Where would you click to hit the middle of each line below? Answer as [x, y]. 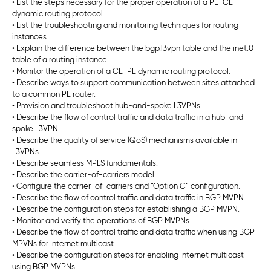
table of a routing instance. [60, 60]
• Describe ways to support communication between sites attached [133, 83]
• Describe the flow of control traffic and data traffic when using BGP [133, 232]
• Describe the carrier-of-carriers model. [84, 175]
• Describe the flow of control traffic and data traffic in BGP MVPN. [129, 198]
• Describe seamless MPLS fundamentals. [85, 163]
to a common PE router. [54, 94]
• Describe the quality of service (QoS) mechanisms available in [125, 140]
